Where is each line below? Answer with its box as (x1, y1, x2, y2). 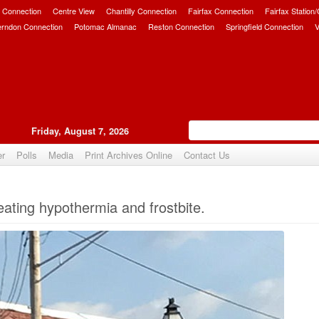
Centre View (53, 5, 95, 16)
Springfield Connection (226, 21, 303, 32)
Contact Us (184, 148, 230, 162)
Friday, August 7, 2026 (31, 125, 129, 137)
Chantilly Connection (106, 5, 177, 16)
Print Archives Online (85, 148, 172, 162)
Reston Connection (148, 21, 214, 32)
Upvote (108, 187, 141, 202)
